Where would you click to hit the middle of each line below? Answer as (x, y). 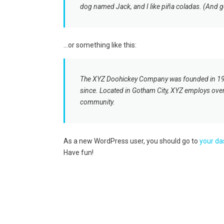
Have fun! (78, 152)
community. (97, 102)
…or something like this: (100, 45)
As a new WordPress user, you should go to (131, 141)
